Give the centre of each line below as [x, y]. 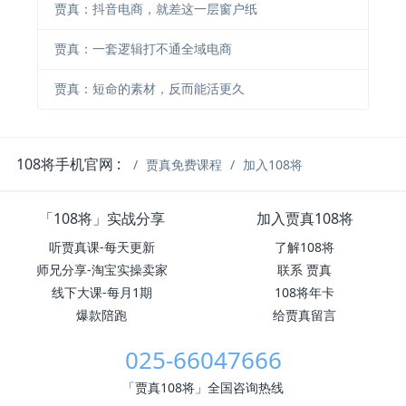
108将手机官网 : [69, 164]
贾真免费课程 [184, 164]
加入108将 [273, 164]
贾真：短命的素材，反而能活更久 [149, 89]
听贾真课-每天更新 [101, 246]
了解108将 [304, 246]
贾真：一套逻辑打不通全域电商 [143, 49]
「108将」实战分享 [101, 218]
